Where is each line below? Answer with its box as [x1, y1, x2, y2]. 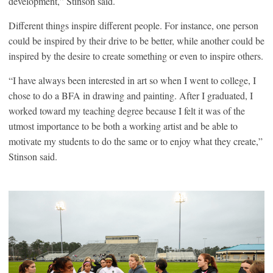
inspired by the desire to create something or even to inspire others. [9, 49, 263, 62]
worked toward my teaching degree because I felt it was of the [9, 104, 245, 117]
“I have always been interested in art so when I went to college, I [9, 73, 256, 87]
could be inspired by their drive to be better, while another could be [9, 34, 264, 47]
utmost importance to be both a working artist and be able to [9, 119, 238, 132]
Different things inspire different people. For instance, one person [9, 18, 258, 32]
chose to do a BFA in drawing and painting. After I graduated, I [9, 88, 253, 102]
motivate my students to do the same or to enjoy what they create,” [9, 134, 263, 147]
